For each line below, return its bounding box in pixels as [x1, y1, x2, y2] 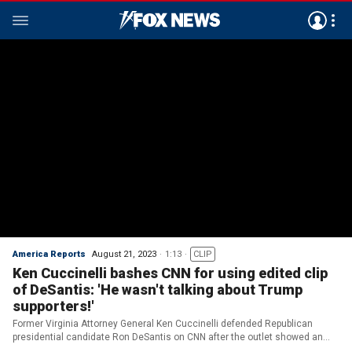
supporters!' [13, 298, 94, 314]
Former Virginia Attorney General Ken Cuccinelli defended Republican [13, 318, 313, 329]
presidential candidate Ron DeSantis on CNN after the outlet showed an [13, 332, 323, 343]
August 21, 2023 [92, 249, 156, 259]
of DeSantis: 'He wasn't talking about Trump [13, 281, 302, 298]
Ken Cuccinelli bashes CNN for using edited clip [13, 265, 328, 281]
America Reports [13, 249, 86, 259]
